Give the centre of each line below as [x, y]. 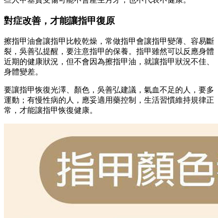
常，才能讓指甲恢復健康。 [51, 110]
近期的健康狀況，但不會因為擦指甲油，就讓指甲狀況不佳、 [109, 61]
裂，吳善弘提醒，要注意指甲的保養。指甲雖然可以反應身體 [109, 51]
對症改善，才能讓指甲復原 [59, 21]
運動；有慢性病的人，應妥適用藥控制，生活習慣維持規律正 [109, 100]
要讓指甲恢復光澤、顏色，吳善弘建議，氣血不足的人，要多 [109, 90]
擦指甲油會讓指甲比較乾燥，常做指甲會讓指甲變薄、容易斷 [109, 41]
